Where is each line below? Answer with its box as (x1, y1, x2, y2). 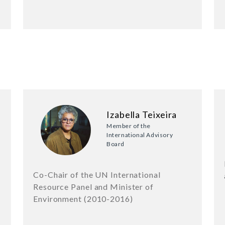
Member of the (106, 122, 151, 130)
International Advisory (106, 131, 173, 139)
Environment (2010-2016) (33, 194, 133, 204)
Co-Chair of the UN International (33, 170, 161, 180)
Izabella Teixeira (106, 109, 177, 121)
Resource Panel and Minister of (33, 182, 154, 192)
